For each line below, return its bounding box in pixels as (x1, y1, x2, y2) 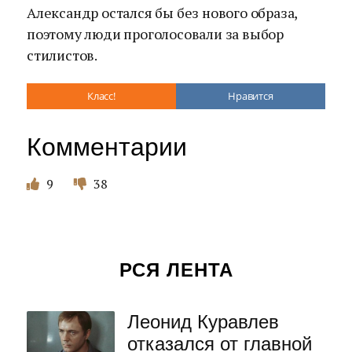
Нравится (228, 89, 273, 103)
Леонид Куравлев (127, 311, 279, 332)
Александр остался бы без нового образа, (27, 3, 298, 22)
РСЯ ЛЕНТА (119, 259, 233, 280)
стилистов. (27, 46, 97, 64)
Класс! (87, 89, 115, 103)
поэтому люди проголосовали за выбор (27, 24, 284, 43)
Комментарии (27, 133, 187, 161)
